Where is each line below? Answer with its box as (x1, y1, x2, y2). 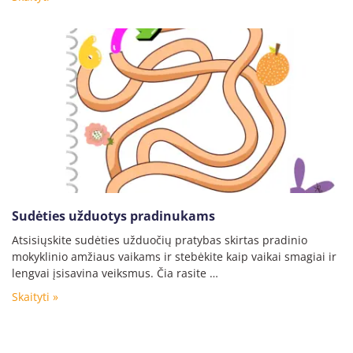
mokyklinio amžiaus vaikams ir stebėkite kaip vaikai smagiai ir (12, 249, 336, 265)
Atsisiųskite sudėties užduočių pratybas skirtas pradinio (12, 232, 307, 248)
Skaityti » (12, 289, 58, 305)
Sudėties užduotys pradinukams (12, 207, 215, 225)
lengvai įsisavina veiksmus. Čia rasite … (12, 266, 218, 281)
